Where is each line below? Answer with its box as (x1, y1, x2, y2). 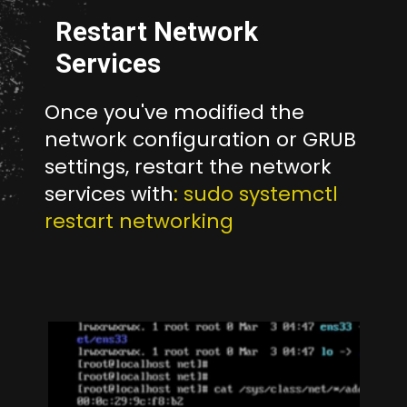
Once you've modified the (44, 98, 304, 127)
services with (44, 180, 174, 209)
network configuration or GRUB (44, 125, 356, 154)
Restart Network (55, 15, 258, 47)
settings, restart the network (44, 153, 332, 182)
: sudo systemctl (173, 180, 338, 209)
